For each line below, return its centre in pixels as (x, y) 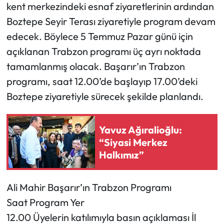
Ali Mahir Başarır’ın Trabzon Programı (89, 187)
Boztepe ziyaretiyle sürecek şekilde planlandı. (105, 96)
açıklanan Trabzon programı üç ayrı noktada (103, 51)
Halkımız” (121, 154)
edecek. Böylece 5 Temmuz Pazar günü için (99, 36)
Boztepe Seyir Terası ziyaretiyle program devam (111, 21)
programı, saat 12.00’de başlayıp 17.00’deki (102, 81)
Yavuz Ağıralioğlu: (140, 129)
